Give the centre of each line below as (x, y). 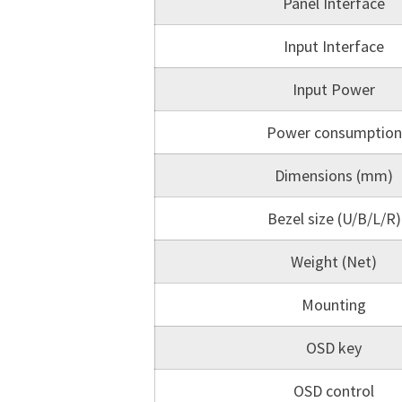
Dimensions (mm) (334, 175)
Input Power (334, 89)
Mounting (334, 305)
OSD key (334, 348)
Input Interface (334, 46)
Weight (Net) (334, 262)
